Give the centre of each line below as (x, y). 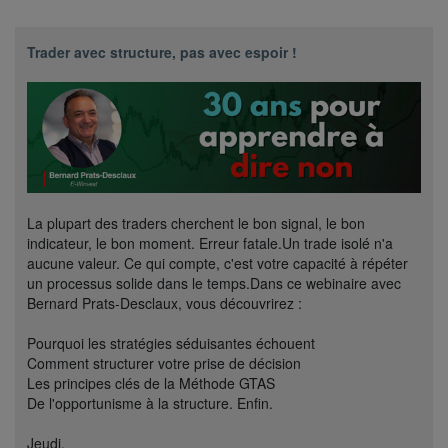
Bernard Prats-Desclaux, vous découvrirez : (164, 302)
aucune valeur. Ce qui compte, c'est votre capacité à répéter (217, 262)
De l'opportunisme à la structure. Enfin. (150, 402)
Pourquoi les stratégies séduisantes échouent (171, 342)
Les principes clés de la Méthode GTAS (151, 382)
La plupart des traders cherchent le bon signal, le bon (196, 222)
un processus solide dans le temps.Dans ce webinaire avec (214, 282)
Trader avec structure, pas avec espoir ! (162, 52)
